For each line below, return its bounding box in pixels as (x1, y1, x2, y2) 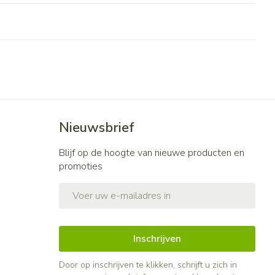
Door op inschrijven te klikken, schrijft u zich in (58, 258, 237, 271)
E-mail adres (58, 181, 116, 195)
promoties (58, 159, 103, 173)
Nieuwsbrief (58, 118, 134, 137)
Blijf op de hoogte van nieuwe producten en (58, 145, 244, 160)
